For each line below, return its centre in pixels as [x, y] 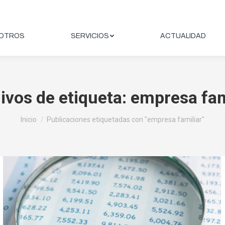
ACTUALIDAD [183, 36]
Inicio [29, 120]
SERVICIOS [90, 36]
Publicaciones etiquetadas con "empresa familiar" [126, 120]
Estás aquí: [40, 115]
